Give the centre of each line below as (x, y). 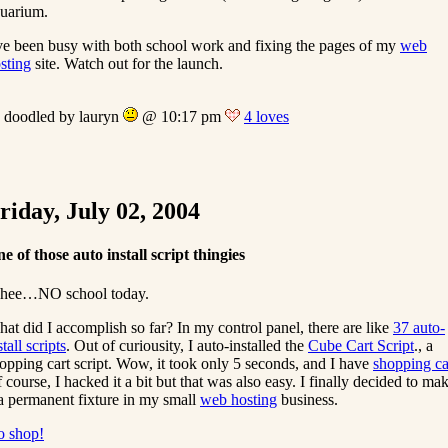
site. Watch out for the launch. (127, 63)
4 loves (266, 116)
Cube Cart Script (361, 346)
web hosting (238, 400)
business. (307, 400)
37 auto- (419, 328)
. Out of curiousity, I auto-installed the (187, 346)
